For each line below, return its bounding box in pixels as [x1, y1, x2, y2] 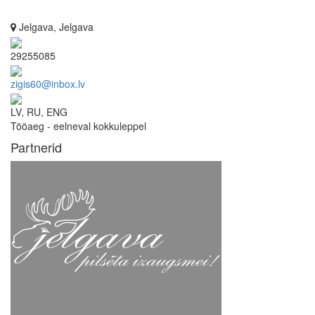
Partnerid [11, 138, 62, 157]
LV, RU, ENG [11, 105, 67, 120]
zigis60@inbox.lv [11, 76, 85, 91]
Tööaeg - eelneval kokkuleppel [11, 119, 146, 134]
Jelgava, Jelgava [16, 20, 94, 34]
